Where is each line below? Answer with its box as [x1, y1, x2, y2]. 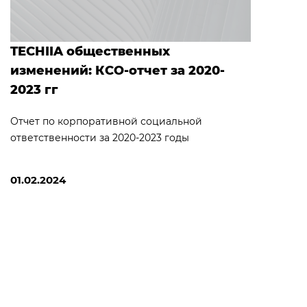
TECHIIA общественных [10, 43, 171, 59]
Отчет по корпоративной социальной [10, 114, 203, 127]
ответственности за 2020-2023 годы [10, 131, 190, 144]
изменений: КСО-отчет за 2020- [10, 62, 225, 78]
